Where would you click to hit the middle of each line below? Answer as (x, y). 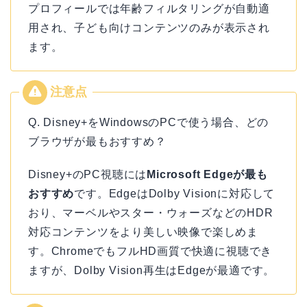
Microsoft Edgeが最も (207, 175)
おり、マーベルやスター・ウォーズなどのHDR (151, 213)
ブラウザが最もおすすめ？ (97, 142)
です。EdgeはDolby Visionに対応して (175, 194)
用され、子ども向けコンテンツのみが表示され (149, 28)
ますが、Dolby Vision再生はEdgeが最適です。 (152, 271)
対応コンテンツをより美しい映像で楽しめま (143, 232)
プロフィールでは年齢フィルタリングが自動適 (149, 9)
